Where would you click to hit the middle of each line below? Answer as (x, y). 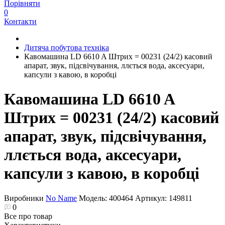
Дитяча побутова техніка (67, 47)
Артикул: (152, 198)
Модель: (94, 198)
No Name (61, 198)
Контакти (20, 21)
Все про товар (28, 216)
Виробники (25, 198)
